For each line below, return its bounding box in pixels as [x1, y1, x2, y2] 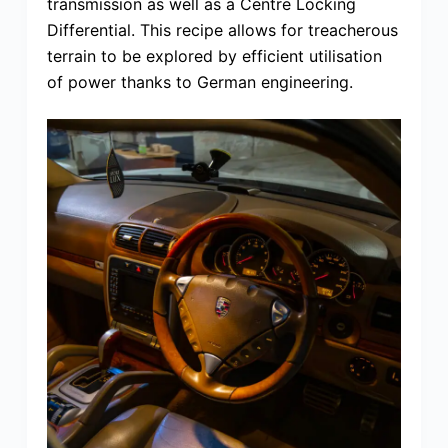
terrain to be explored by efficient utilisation [46, 46, 382, 67]
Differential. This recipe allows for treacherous [46, 20, 398, 41]
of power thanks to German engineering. [46, 72, 353, 93]
